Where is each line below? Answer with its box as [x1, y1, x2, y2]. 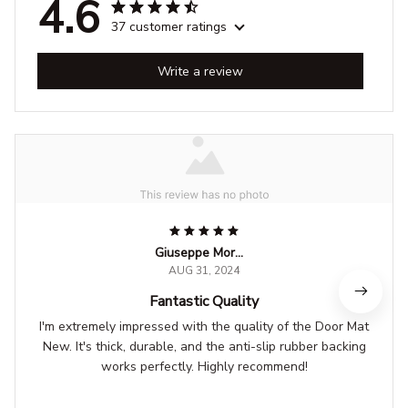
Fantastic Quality [149, 291, 259, 312]
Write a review [158, 62, 243, 80]
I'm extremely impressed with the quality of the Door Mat [39, 318, 369, 336]
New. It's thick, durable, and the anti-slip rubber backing [42, 338, 366, 356]
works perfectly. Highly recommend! [100, 358, 308, 376]
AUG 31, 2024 [168, 263, 240, 279]
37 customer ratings [111, 18, 227, 36]
